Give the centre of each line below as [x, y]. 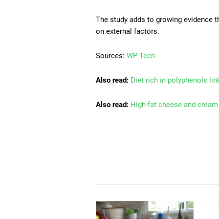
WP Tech [141, 56]
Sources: [111, 56]
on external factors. [128, 32]
